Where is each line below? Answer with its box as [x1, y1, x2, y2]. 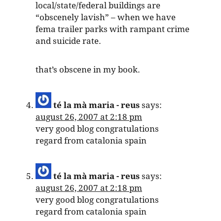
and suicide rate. [36, 36, 101, 46]
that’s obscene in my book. [36, 65, 140, 75]
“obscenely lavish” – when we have [36, 12, 176, 23]
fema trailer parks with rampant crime [36, 24, 189, 35]
